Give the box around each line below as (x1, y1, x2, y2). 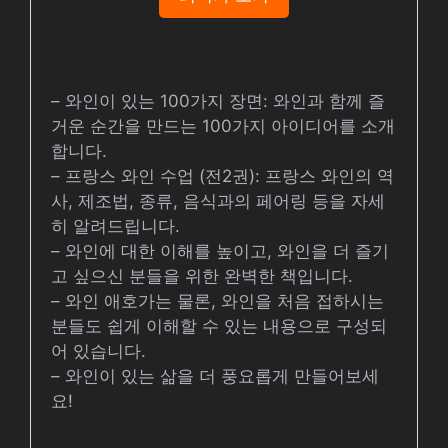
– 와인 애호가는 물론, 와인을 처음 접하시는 (51, 290, 384, 311)
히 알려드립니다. (51, 215, 180, 236)
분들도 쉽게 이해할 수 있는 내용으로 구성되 (51, 315, 387, 336)
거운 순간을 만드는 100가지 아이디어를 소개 (51, 115, 395, 136)
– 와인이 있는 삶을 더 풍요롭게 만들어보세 (51, 365, 379, 386)
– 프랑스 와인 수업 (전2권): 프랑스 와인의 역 (51, 165, 394, 186)
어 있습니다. (51, 340, 146, 361)
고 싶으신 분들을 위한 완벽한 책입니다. (51, 265, 353, 286)
